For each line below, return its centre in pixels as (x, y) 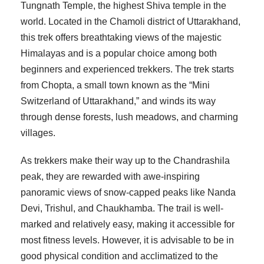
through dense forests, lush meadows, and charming (129, 117)
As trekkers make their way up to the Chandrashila (125, 161)
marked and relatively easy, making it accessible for (128, 225)
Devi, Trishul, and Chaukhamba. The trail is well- (122, 209)
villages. (38, 133)
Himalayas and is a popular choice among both (119, 54)
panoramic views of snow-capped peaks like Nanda (128, 193)
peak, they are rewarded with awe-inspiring (110, 177)
